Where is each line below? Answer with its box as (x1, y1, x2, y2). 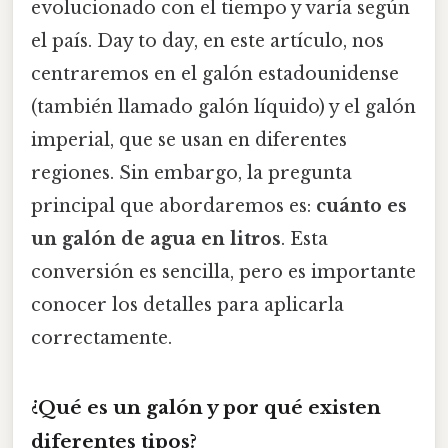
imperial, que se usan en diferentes (31, 128, 347, 151)
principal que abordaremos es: (31, 194, 316, 217)
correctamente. (31, 326, 172, 349)
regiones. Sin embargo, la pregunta (31, 161, 352, 184)
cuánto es (316, 194, 407, 217)
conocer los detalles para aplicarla (31, 293, 344, 316)
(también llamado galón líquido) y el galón (31, 95, 416, 118)
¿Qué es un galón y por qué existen (31, 396, 381, 420)
